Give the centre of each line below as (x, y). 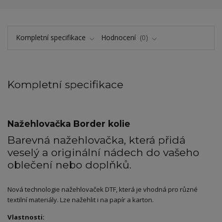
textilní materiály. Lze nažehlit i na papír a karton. (81, 200)
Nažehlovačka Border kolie (69, 124)
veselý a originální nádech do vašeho (103, 153)
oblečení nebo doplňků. (69, 165)
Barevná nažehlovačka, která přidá (96, 140)
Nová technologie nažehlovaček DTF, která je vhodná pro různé (103, 190)
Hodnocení (119, 37)
